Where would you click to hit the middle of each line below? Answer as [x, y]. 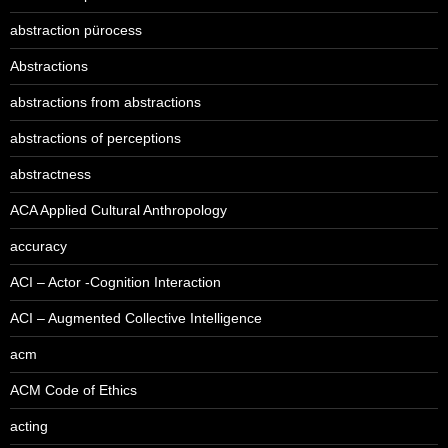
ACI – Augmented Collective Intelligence [136, 318]
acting [29, 426]
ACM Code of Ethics [73, 390]
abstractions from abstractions [105, 102]
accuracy [38, 246]
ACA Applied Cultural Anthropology [118, 210]
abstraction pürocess [76, 30]
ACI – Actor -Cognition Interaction [115, 282]
